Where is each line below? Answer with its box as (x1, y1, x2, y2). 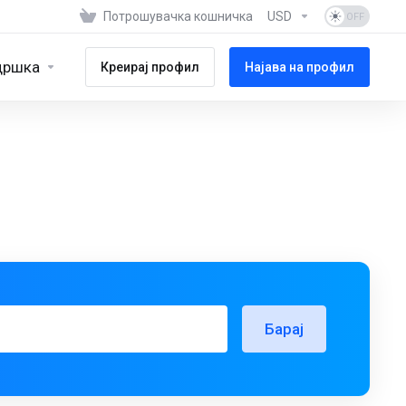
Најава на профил (245, 60, 354, 74)
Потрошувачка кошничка (103, 9, 253, 24)
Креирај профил (101, 60, 199, 74)
